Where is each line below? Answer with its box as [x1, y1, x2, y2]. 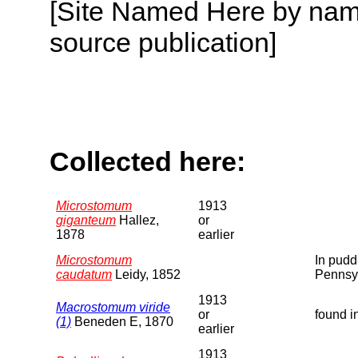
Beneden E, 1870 [71, 314, 173, 328]
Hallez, [116, 213, 159, 227]
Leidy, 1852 [112, 267, 181, 281]
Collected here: [50, 146, 245, 177]
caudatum [56, 267, 112, 281]
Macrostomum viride [56, 300, 170, 314]
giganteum [56, 213, 116, 227]
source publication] [50, 26, 276, 58]
